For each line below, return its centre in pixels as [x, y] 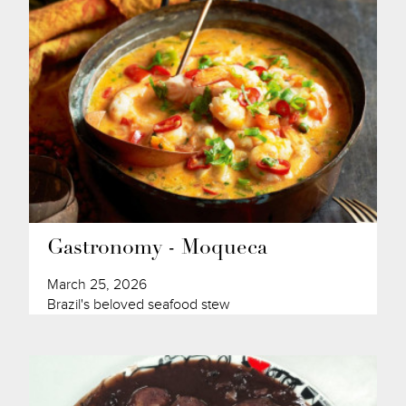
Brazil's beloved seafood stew [139, 304]
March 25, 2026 [97, 284]
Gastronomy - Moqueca [158, 248]
